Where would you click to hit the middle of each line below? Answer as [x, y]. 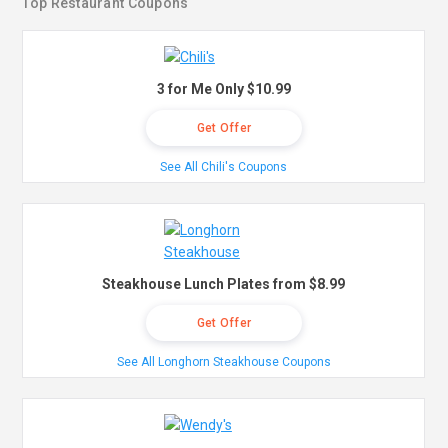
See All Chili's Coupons [224, 167]
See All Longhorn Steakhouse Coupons [223, 362]
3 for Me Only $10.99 [223, 89]
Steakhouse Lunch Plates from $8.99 [224, 284]
